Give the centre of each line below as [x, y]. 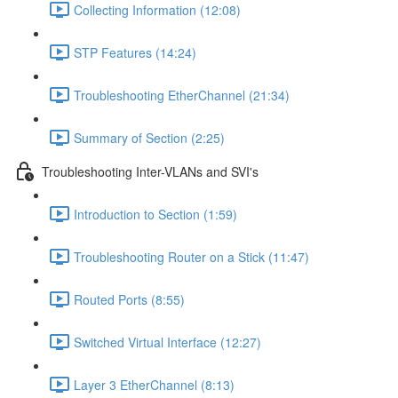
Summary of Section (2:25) [149, 137]
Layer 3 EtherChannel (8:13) [154, 384]
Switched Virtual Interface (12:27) [167, 342]
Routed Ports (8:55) [129, 299]
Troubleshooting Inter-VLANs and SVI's [150, 171]
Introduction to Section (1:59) [155, 214]
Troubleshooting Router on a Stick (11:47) [191, 256]
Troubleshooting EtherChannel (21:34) [182, 95]
